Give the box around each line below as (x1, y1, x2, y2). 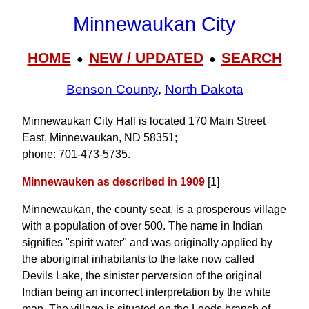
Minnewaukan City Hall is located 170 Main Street (22, 115, 266, 127)
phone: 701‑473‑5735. (22, 148, 130, 160)
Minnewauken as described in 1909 (22, 176, 205, 188)
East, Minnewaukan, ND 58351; (22, 132, 177, 143)
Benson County (66, 82, 158, 97)
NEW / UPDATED (88, 49, 203, 66)
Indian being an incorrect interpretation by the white (22, 286, 271, 298)
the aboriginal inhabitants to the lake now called (22, 253, 255, 265)
